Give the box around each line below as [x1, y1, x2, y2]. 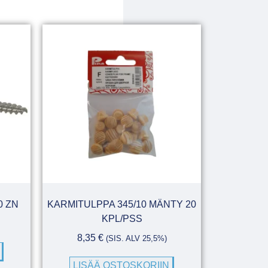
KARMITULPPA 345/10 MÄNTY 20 [47, 199, 196, 210]
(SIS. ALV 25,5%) [105, 234, 167, 243]
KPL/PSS [101, 214, 142, 224]
